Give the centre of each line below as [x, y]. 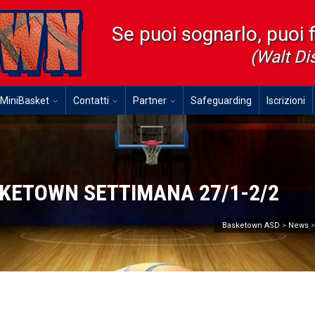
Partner [150, 101]
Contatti [91, 101]
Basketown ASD [251, 225]
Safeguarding [221, 101]
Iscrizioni [286, 101]
